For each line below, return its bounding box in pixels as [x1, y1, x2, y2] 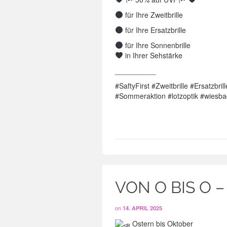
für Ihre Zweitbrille [123, 10, 183, 20]
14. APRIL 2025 [123, 204, 162, 212]
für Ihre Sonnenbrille [123, 40, 191, 50]
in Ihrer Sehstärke [123, 50, 182, 60]
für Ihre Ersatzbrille [123, 25, 186, 35]
